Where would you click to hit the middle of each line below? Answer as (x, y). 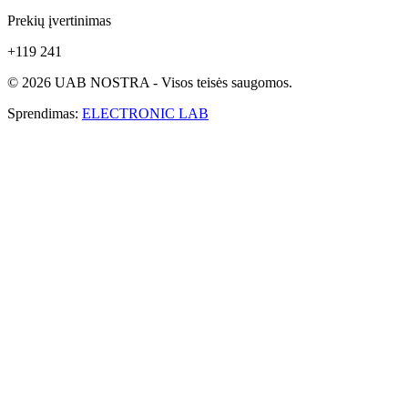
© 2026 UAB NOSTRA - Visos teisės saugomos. (150, 83)
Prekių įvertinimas (59, 21)
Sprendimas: (45, 114)
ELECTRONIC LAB (145, 114)
